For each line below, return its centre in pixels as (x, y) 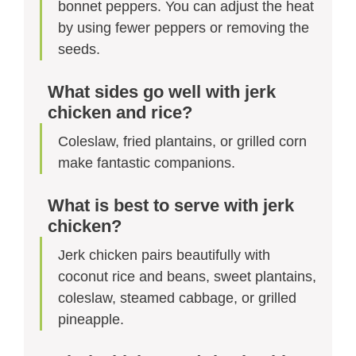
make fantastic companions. (147, 163)
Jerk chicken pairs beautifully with (164, 255)
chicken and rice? (120, 112)
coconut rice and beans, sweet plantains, (187, 276)
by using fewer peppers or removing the (184, 27)
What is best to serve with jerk (171, 205)
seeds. (79, 49)
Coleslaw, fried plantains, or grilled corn (182, 141)
